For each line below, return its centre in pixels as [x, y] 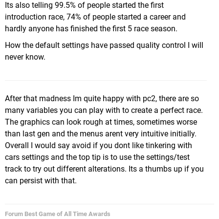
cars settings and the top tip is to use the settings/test [97, 157]
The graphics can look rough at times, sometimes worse [101, 122]
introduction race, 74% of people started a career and [95, 17]
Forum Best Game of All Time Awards [58, 214]
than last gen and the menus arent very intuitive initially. [101, 134]
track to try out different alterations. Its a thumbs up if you [104, 169]
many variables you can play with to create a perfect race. [104, 110]
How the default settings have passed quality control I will [104, 45]
